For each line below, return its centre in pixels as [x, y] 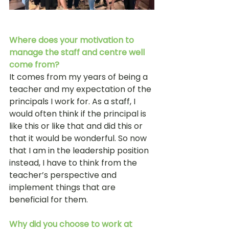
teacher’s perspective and [64, 175]
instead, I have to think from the [74, 163]
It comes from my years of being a [79, 77]
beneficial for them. [50, 200]
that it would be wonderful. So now [79, 139]
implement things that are [63, 188]
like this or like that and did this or [77, 126]
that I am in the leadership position [80, 151]
